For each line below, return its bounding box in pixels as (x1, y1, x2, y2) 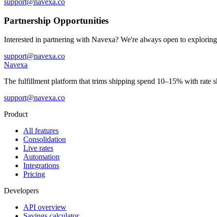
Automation (23, 152, 60, 161)
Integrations (23, 161, 59, 170)
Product (4, 109, 28, 118)
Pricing (23, 170, 45, 178)
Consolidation (23, 135, 66, 143)
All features (23, 126, 59, 135)
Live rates (23, 143, 53, 152)
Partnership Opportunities (4, 15, 108, 26)
